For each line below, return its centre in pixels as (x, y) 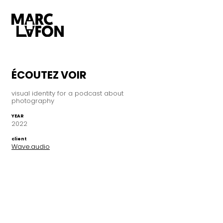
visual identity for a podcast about (67, 93)
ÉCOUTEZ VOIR (49, 75)
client (19, 139)
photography (33, 101)
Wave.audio (31, 146)
